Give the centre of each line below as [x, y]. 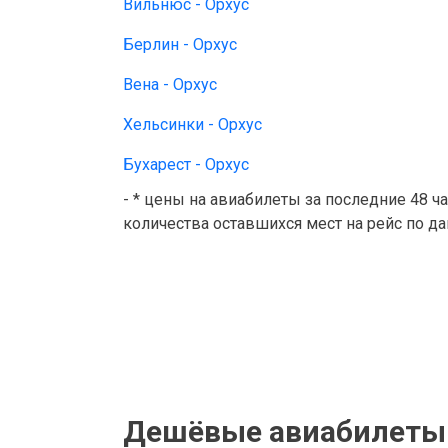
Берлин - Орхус [180, 44]
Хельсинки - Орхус [192, 124]
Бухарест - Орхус [186, 164]
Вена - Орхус [170, 84]
